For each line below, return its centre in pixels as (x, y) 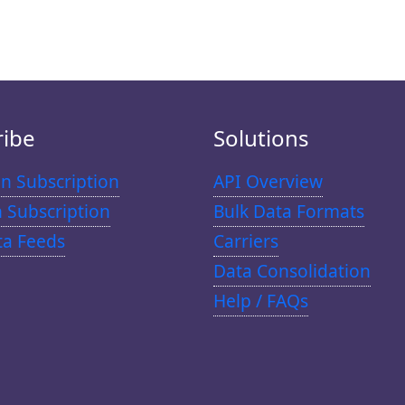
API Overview (268, 181)
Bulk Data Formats (288, 211)
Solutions (261, 137)
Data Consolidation (292, 270)
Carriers (245, 240)
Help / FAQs (260, 300)
